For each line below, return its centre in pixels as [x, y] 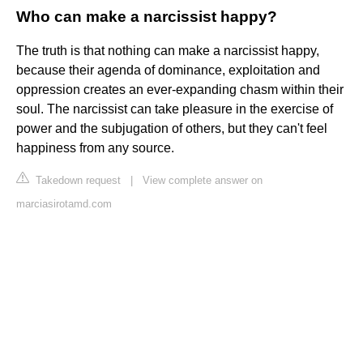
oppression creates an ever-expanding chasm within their [180, 90]
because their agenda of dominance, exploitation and [168, 70]
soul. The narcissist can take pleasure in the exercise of [175, 109]
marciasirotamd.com [64, 204]
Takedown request [77, 181]
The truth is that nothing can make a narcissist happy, [168, 51]
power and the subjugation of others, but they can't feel [172, 129]
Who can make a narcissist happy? [147, 17]
